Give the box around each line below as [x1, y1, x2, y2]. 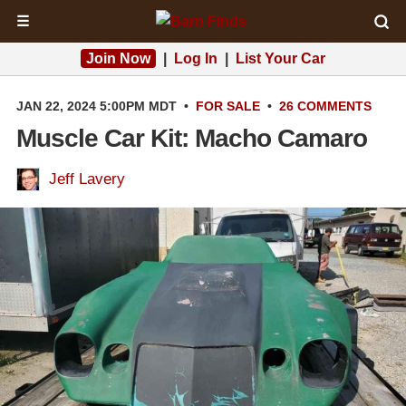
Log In [174, 51, 217, 66]
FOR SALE [196, 99, 260, 113]
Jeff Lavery [49, 170, 125, 188]
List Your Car [236, 51, 325, 66]
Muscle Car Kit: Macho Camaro [16, 124, 367, 152]
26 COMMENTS [279, 99, 372, 113]
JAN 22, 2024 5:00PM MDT [16, 99, 177, 113]
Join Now [86, 51, 150, 66]
